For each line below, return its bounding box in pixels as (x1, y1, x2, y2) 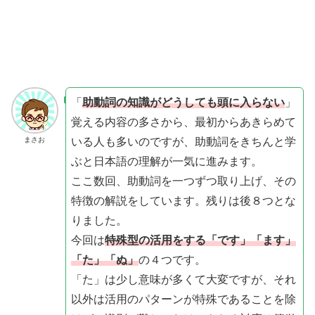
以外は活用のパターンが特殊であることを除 (70, 292, 296, 305)
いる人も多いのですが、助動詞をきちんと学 (70, 135, 296, 148)
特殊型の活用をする (104, 233, 206, 246)
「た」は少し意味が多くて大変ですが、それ (70, 273, 296, 285)
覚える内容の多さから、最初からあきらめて (70, 115, 296, 128)
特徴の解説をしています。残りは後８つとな (70, 194, 296, 207)
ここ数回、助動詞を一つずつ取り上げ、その (70, 174, 296, 187)
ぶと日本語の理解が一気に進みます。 (70, 155, 262, 167)
